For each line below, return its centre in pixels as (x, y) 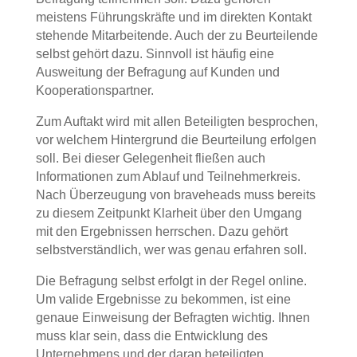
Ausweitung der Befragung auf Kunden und (157, 72)
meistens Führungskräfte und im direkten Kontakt (173, 17)
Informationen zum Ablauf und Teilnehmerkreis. (168, 177)
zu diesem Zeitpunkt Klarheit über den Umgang (169, 213)
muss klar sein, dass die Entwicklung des (151, 336)
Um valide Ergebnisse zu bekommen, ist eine (163, 299)
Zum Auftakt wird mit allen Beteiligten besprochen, (177, 122)
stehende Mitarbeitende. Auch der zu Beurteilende (177, 35)
